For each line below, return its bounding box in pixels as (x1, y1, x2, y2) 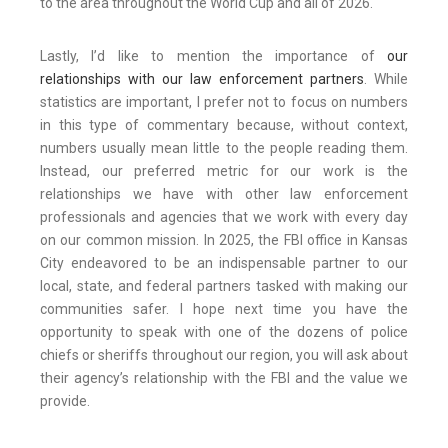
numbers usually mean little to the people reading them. (40, 140, 408, 157)
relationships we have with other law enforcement (40, 186, 408, 203)
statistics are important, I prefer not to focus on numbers (40, 94, 408, 111)
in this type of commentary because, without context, (40, 117, 408, 134)
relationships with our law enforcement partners (40, 71, 364, 88)
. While (364, 71, 408, 88)
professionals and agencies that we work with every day (40, 209, 408, 226)
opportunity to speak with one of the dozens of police (40, 324, 408, 341)
